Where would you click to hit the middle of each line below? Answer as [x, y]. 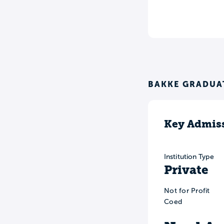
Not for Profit [187, 191]
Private [186, 170]
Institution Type [189, 157]
